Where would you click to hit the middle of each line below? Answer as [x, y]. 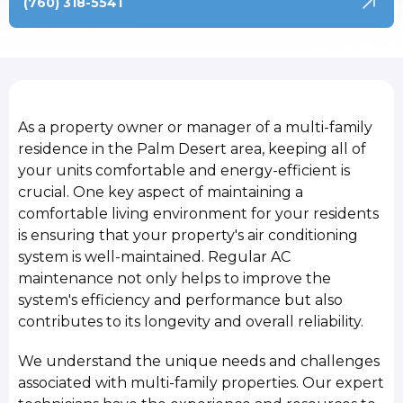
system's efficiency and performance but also [181, 300]
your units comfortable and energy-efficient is [184, 170]
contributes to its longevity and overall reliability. [191, 322]
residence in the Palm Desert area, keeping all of [193, 149]
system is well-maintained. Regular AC [155, 257]
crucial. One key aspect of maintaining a [161, 192]
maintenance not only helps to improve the [175, 278]
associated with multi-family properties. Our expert [201, 383]
